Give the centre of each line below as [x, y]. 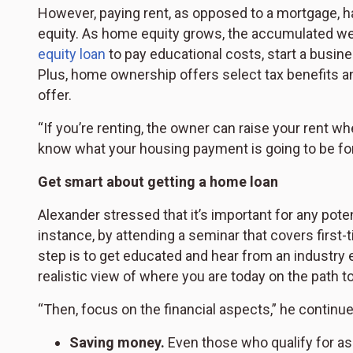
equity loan [72, 54]
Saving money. [117, 342]
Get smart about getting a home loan [158, 181]
